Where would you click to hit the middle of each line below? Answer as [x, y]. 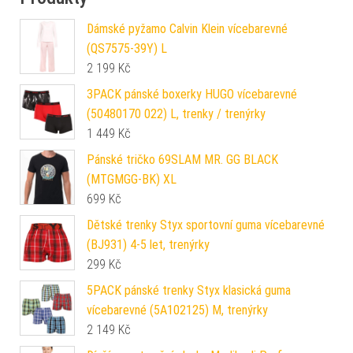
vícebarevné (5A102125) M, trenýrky [177, 310]
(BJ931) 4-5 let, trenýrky [148, 245]
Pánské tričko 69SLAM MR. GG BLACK [182, 160]
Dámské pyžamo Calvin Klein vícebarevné [187, 29]
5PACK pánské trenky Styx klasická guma [189, 291]
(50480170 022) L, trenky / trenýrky [176, 114]
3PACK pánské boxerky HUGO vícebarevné [192, 95]
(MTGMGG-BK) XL [132, 180]
